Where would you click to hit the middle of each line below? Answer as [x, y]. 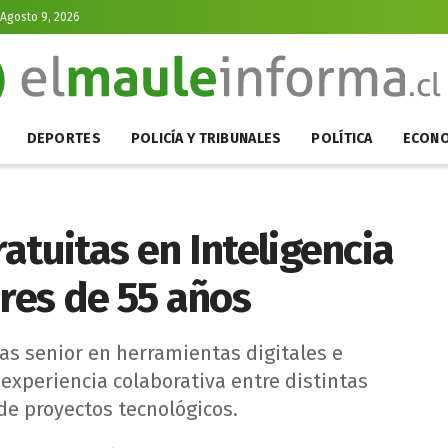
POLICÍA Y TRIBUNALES [206, 138]
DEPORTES [63, 138]
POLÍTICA [342, 138]
